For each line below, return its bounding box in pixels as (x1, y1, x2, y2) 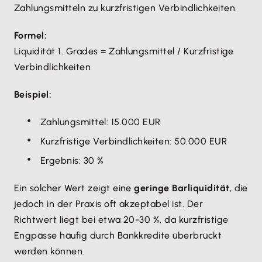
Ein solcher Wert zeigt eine (14, 182, 135, 194)
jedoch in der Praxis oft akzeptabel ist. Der (14, 198, 204, 209)
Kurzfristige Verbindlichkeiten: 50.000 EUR (40, 136, 227, 147)
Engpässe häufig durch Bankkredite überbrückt (14, 230, 222, 241)
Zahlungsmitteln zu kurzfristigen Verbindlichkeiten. (14, 2, 237, 13)
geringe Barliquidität (134, 182, 230, 194)
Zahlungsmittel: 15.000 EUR (40, 116, 161, 127)
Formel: (14, 30, 47, 41)
